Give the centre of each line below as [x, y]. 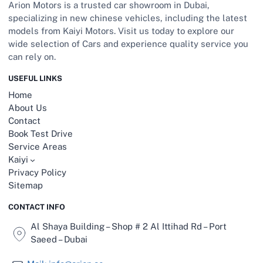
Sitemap [25, 185]
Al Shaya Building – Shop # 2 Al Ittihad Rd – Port [128, 226]
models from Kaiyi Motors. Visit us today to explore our [121, 31]
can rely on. [32, 56]
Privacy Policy [37, 172]
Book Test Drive [40, 133]
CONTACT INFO [36, 207]
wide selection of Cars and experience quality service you [128, 43]
